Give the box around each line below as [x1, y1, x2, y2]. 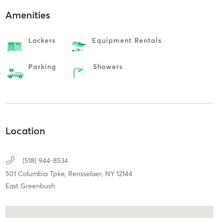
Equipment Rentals [91, 36, 162, 45]
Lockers [28, 36, 55, 45]
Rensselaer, [68, 169, 105, 178]
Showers [92, 62, 123, 72]
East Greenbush [5, 181, 55, 190]
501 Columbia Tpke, [5, 169, 68, 178]
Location [5, 124, 45, 137]
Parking [28, 62, 56, 72]
